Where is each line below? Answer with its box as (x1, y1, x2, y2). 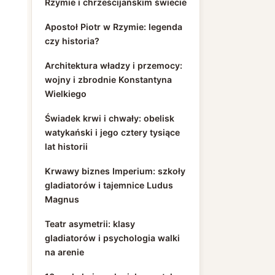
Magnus (45, 194, 79, 204)
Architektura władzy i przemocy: (45, 60, 182, 71)
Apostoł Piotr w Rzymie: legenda (45, 21, 182, 32)
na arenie (45, 247, 84, 257)
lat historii (45, 141, 88, 152)
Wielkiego (45, 88, 87, 99)
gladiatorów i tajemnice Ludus (45, 180, 173, 190)
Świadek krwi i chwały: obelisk (45, 113, 174, 123)
